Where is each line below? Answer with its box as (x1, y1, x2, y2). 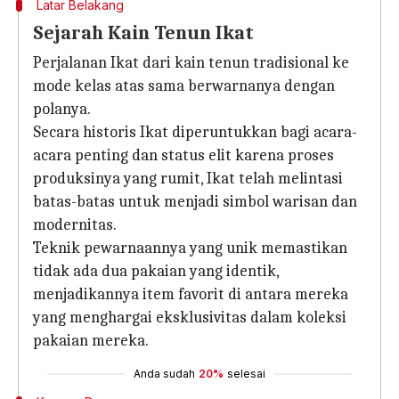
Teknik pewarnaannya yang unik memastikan (33, 239, 347, 257)
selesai (227, 367, 265, 380)
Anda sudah (134, 367, 195, 380)
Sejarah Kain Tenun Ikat (33, 21, 254, 45)
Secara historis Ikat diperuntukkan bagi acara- (33, 123, 357, 142)
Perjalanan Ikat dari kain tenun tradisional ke (33, 53, 349, 72)
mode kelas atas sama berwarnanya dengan (33, 77, 335, 95)
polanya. (33, 100, 91, 118)
